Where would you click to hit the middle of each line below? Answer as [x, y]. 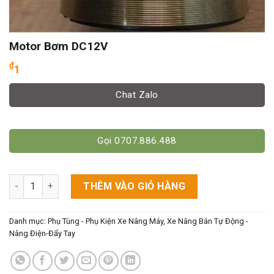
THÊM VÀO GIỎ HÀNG [135, 186]
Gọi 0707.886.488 [137, 140]
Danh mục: [28, 221]
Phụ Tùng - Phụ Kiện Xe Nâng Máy [106, 221]
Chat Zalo [137, 95]
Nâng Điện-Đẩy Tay [42, 233]
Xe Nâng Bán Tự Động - [208, 221]
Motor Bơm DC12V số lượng [66, 180]
